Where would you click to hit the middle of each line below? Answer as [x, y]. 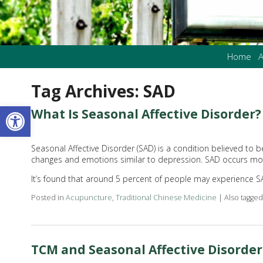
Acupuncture [89, 198]
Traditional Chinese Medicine [166, 198]
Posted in [48, 198]
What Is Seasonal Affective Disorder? [146, 114]
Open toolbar [36, 112]
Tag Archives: [87, 91]
